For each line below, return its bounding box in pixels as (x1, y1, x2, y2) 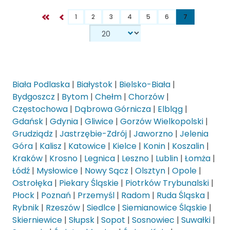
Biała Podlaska (12, 79, 70, 91)
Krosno (49, 152, 78, 165)
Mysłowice (36, 165, 78, 177)
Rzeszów (46, 202, 80, 214)
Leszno (122, 152, 149, 165)
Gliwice (85, 116, 113, 128)
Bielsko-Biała (119, 79, 170, 91)
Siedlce (87, 202, 116, 214)
